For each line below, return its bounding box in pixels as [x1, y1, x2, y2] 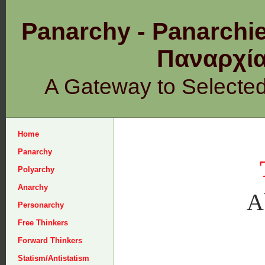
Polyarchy [18, 165, 54, 174]
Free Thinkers [18, 218, 68, 227]
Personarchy [18, 201, 64, 209]
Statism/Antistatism [18, 254, 89, 263]
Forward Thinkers [18, 236, 82, 245]
